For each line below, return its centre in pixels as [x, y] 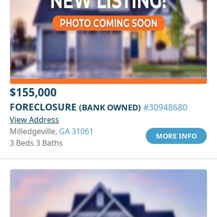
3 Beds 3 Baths [36, 143]
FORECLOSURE [44, 107]
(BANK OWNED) [110, 107]
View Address [34, 119]
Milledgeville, [34, 131]
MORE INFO [176, 136]
